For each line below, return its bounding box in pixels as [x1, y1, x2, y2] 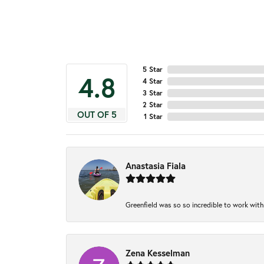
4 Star [143, 77, 163, 86]
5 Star [143, 65, 163, 74]
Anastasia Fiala [126, 160, 186, 172]
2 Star [143, 100, 163, 110]
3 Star [143, 88, 163, 98]
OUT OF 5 [77, 108, 117, 121]
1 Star [144, 112, 163, 121]
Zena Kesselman [126, 247, 190, 259]
